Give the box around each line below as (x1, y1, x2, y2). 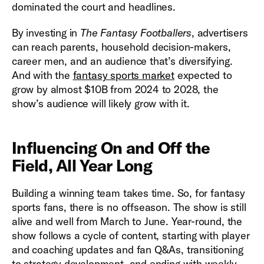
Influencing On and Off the (12, 137, 210, 159)
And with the (12, 68, 73, 82)
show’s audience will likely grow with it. (12, 97, 190, 111)
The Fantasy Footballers (80, 26, 192, 40)
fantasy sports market (72, 68, 174, 82)
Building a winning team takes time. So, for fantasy (12, 186, 245, 200)
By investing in (12, 26, 81, 40)
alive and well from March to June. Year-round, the (12, 214, 243, 229)
